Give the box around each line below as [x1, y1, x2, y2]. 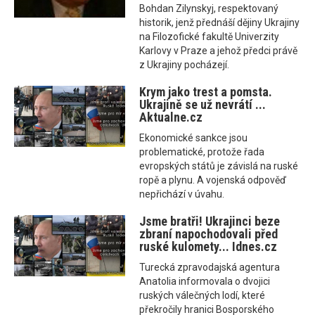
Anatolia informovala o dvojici [139, 276, 271, 288]
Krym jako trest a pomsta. [139, 84, 273, 100]
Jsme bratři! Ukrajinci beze [139, 214, 281, 229]
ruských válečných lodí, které [139, 290, 266, 302]
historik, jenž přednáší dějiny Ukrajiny [139, 17, 300, 29]
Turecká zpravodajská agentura [139, 262, 281, 274]
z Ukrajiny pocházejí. [139, 59, 230, 71]
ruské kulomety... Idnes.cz [139, 239, 278, 255]
